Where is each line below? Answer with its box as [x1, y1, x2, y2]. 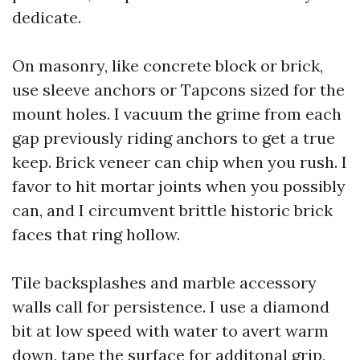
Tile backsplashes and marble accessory [12, 272, 317, 292]
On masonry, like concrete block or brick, [12, 55, 323, 76]
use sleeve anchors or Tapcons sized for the [12, 80, 345, 100]
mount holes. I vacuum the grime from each [12, 104, 342, 124]
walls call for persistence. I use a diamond [12, 297, 329, 317]
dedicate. [12, 7, 81, 27]
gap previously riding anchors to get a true [12, 128, 335, 148]
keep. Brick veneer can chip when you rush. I [12, 152, 347, 172]
